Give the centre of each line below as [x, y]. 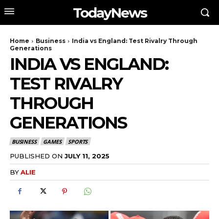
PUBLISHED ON [36, 156]
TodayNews [109, 12]
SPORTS [78, 142]
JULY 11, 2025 [87, 156]
